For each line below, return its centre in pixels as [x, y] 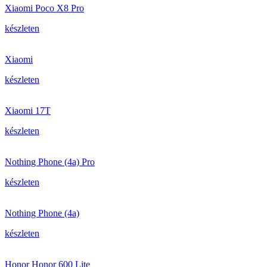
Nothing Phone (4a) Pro [50, 162]
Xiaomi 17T [28, 111]
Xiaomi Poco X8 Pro [44, 8]
